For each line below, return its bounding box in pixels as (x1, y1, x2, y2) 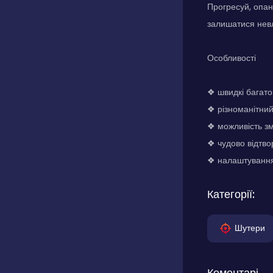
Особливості (207, 52, 256, 64)
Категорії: (207, 186, 255, 202)
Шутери (235, 221, 265, 234)
